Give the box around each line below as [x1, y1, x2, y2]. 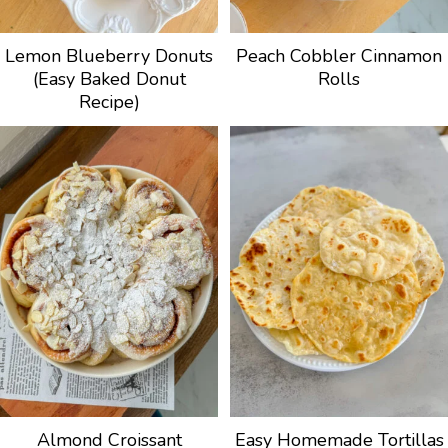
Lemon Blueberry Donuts [5, 44, 213, 69]
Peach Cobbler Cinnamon [236, 44, 442, 69]
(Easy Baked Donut [32, 67, 186, 92]
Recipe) [78, 90, 140, 115]
